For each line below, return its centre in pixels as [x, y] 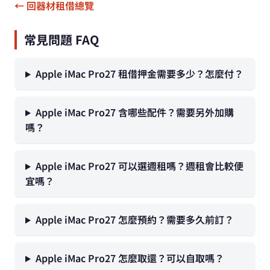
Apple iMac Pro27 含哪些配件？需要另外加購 [134, 112]
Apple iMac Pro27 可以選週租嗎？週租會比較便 [139, 166]
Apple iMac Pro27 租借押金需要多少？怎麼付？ [139, 74]
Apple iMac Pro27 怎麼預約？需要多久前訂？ [134, 219]
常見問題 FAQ [61, 39]
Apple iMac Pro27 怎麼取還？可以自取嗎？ [130, 258]
